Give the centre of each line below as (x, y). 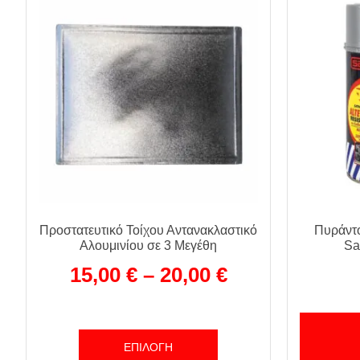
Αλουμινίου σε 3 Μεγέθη (148, 246)
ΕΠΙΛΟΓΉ (148, 348)
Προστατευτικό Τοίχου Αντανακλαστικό (148, 231)
